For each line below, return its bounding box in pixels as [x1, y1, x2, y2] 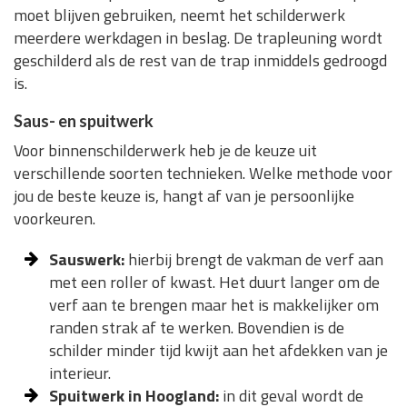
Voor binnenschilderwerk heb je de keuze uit [14, 138, 317, 164]
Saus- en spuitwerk [14, 111, 154, 132]
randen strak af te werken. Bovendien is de [48, 315, 344, 341]
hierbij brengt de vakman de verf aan [124, 247, 383, 273]
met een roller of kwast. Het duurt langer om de [48, 270, 380, 295]
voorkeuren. [14, 206, 95, 232]
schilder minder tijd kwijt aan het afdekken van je [48, 338, 388, 363]
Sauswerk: [48, 247, 124, 273]
